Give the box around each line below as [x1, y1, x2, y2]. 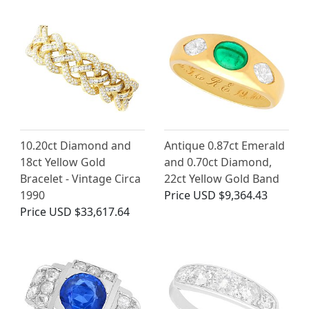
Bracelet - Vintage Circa [20, 171, 141, 187]
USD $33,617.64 [49, 204, 130, 220]
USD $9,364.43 [193, 188, 268, 203]
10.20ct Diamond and [20, 138, 131, 154]
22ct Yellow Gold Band [164, 171, 279, 187]
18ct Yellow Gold [20, 154, 106, 170]
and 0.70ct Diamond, [164, 154, 272, 170]
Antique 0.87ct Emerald [164, 138, 285, 154]
